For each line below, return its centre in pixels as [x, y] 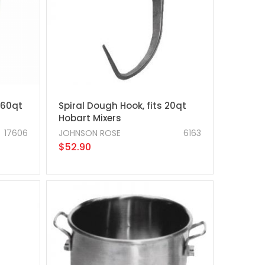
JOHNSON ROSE [89, 133]
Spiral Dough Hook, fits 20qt [122, 105]
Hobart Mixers [90, 118]
